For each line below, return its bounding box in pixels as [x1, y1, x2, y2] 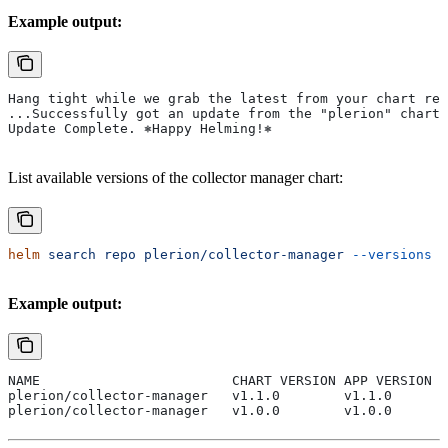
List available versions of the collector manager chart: [8, 169, 343, 187]
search [40, 247, 96, 263]
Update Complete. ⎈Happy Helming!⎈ [8, 121, 272, 137]
